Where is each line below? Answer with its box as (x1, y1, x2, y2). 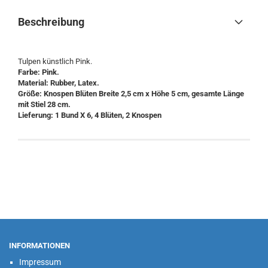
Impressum (19, 257, 61, 267)
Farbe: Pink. (18, 68, 59, 77)
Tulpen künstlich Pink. (18, 57, 94, 66)
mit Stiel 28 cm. (18, 100, 71, 109)
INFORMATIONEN (9, 241, 70, 250)
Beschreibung (18, 16, 84, 28)
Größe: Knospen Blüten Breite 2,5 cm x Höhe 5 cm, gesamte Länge (18, 89, 244, 98)
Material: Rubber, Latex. (18, 78, 101, 87)
